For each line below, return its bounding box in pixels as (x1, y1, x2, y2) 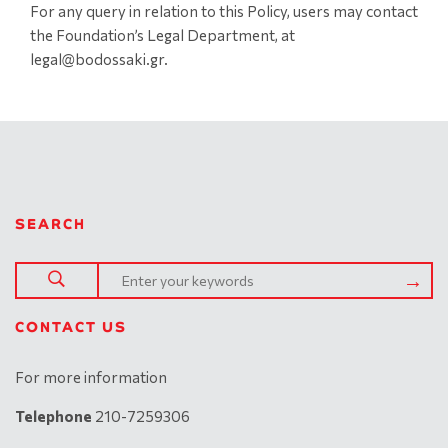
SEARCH (15, 215, 86, 233)
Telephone (15, 407, 92, 425)
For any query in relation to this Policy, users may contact (30, 2, 418, 20)
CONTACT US (15, 318, 127, 336)
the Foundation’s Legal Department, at (30, 26, 295, 44)
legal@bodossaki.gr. (30, 50, 168, 68)
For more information (15, 368, 167, 386)
